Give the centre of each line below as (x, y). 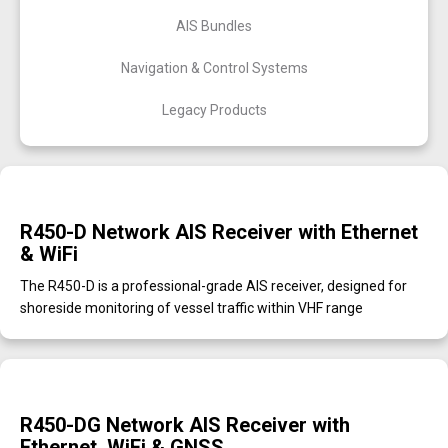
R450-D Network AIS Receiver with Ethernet (219, 232)
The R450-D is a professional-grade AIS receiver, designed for (213, 286)
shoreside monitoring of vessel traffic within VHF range (191, 308)
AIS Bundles (214, 26)
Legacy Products (214, 110)
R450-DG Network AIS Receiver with (185, 425)
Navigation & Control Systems (214, 68)
